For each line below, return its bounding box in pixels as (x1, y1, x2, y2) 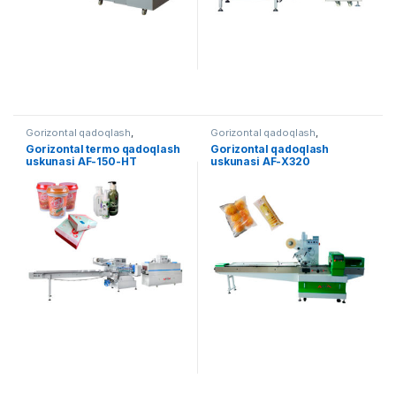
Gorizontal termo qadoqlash (26, 141, 180, 156)
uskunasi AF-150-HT (26, 154, 137, 168)
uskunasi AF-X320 (210, 154, 310, 168)
